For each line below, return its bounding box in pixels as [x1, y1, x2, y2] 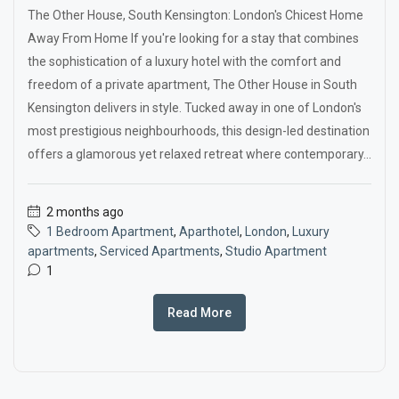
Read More [167, 305, 232, 320]
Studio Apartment [225, 244, 327, 258]
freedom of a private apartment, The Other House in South [28, 77, 357, 92]
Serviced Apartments [100, 244, 220, 258]
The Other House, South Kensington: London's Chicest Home [28, 8, 363, 22]
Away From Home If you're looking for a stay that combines [28, 31, 359, 45]
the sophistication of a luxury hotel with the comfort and [28, 54, 341, 69]
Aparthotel [179, 224, 240, 239]
